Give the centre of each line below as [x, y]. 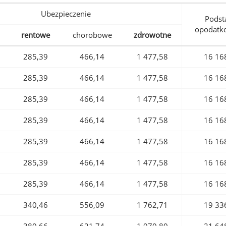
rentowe [36, 35]
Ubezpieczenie [66, 14]
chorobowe [92, 35]
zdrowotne [152, 35]
